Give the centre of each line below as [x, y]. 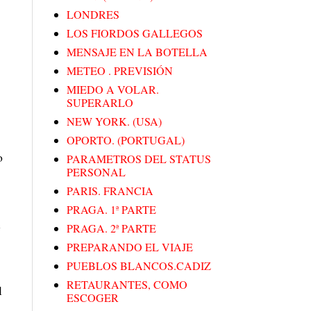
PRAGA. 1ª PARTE [111, 210]
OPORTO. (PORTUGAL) [126, 140]
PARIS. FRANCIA [110, 191]
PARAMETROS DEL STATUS [139, 159]
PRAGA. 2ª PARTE [111, 228]
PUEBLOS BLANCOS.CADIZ [139, 266]
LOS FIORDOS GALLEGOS [135, 33]
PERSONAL [96, 172]
